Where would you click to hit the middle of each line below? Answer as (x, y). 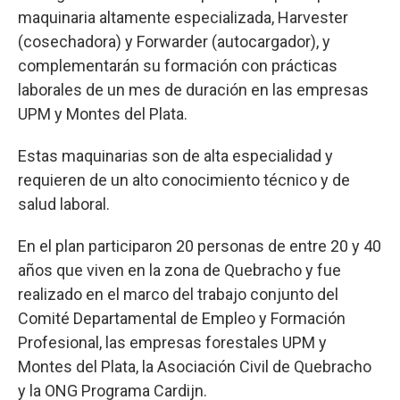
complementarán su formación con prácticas (178, 65)
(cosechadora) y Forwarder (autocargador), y (174, 41)
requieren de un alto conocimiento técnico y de (184, 179)
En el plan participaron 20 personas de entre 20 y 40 (200, 246)
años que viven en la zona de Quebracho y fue (179, 270)
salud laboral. (64, 204)
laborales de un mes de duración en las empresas (193, 89)
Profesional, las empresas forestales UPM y (172, 342)
